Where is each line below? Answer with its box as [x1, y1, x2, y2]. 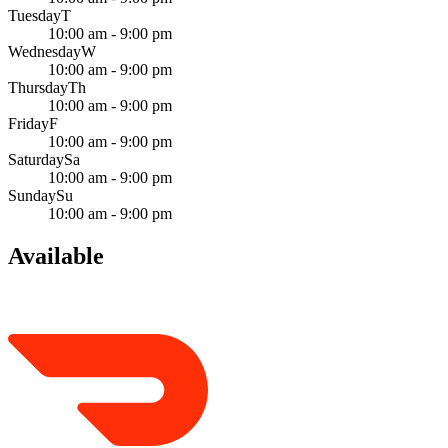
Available [8, 243, 104, 270]
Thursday [8, 79, 68, 97]
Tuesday [8, 7, 61, 25]
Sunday [8, 187, 56, 205]
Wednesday [8, 43, 81, 61]
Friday [8, 115, 49, 133]
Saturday [8, 151, 64, 169]
